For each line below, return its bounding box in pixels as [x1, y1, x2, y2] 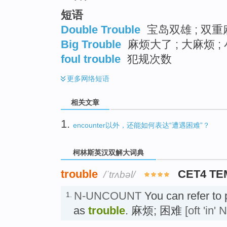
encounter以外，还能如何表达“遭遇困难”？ [73, 121, 210, 129]
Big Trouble [61, 37, 121, 51]
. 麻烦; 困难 [125, 204, 185, 217]
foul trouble [61, 52, 121, 65]
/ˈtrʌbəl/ [103, 169, 135, 180]
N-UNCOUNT [74, 189, 141, 202]
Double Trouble [61, 23, 140, 36]
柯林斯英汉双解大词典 [71, 148, 146, 157]
